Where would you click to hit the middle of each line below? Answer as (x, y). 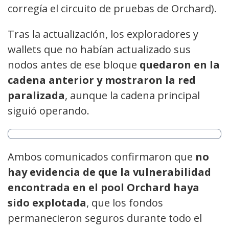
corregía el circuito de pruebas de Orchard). (112, 8)
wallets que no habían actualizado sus (99, 49)
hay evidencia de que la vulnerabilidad (109, 172)
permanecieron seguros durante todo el (105, 218)
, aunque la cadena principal (132, 95)
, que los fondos (125, 202)
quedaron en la (180, 64)
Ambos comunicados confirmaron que (101, 156)
